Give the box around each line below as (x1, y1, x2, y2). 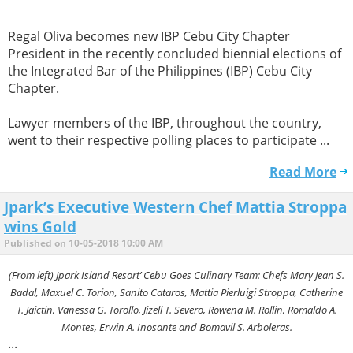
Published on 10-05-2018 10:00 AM (4, 236, 163, 251)
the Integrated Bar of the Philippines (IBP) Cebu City (8, 62, 312, 80)
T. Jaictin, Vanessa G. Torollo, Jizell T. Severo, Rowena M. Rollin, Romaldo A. (16, 302, 337, 317)
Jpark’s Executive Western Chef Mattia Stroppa (4, 197, 347, 217)
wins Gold (4, 217, 76, 237)
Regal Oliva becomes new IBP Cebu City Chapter (8, 28, 290, 46)
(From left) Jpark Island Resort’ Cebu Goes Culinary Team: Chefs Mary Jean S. (9, 267, 344, 282)
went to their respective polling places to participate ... (8, 132, 329, 150)
